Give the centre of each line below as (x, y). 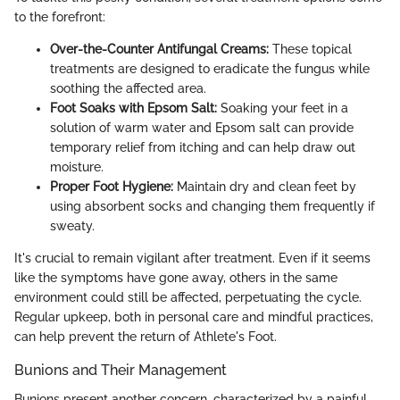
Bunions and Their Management (121, 371)
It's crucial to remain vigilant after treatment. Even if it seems (192, 258)
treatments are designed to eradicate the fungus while (210, 69)
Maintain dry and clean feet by (265, 187)
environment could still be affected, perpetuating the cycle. (188, 298)
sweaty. (72, 226)
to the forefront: (60, 17)
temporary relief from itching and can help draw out (203, 148)
